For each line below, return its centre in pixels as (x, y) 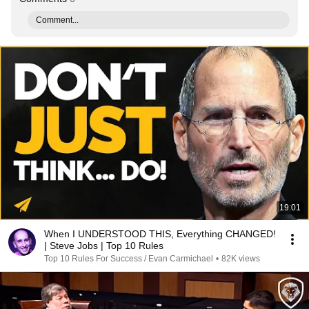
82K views (241, 259)
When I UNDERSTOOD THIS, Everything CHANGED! (160, 234)
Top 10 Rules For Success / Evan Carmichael (129, 259)
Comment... (57, 20)
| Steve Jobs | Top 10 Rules (104, 246)
